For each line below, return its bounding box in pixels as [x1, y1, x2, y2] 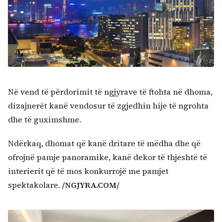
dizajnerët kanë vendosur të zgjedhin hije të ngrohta [8, 100, 209, 111]
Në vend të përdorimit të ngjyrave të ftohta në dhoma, [8, 86, 213, 98]
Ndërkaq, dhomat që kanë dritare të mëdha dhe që [8, 138, 201, 149]
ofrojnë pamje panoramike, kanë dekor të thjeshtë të [8, 152, 207, 163]
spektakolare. [8, 179, 62, 191]
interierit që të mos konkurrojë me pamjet [8, 166, 168, 177]
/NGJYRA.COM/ [62, 179, 119, 191]
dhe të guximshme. [8, 114, 81, 125]
